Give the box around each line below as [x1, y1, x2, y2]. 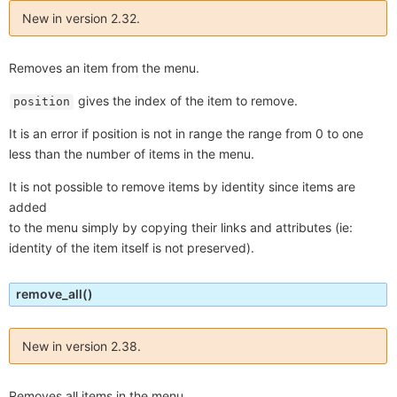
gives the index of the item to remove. [74, 92, 298, 108]
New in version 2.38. [22, 338, 141, 354]
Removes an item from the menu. [9, 59, 199, 75]
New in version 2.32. [22, 10, 140, 26]
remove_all [16, 285, 82, 301]
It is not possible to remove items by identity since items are [9, 178, 355, 194]
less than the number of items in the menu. [9, 145, 254, 161]
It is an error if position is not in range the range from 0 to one [9, 125, 363, 141]
